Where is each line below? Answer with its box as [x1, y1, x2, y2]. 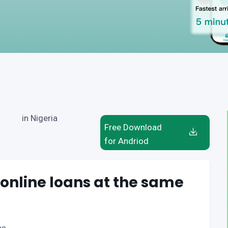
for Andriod [104, 136, 149, 146]
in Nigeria [22, 113, 58, 123]
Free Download [104, 122, 162, 132]
